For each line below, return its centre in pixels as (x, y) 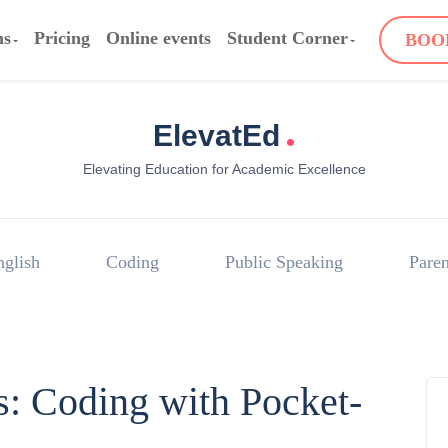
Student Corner (287, 38)
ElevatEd (216, 135)
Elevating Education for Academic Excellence (224, 169)
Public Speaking (283, 262)
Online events (158, 38)
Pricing (62, 38)
